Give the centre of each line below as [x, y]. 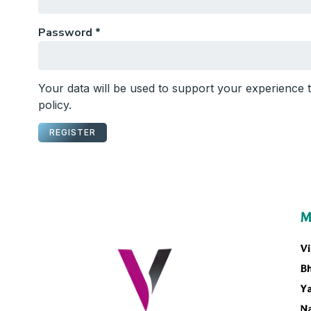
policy [53, 104]
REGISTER [73, 133]
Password [67, 32]
